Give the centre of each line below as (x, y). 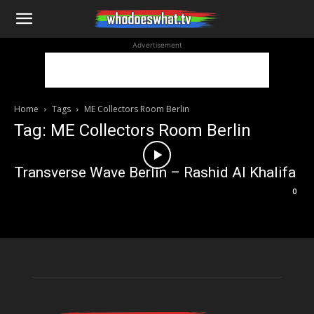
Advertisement (157, 45)
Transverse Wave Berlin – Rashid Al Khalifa (155, 172)
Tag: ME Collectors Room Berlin (132, 130)
